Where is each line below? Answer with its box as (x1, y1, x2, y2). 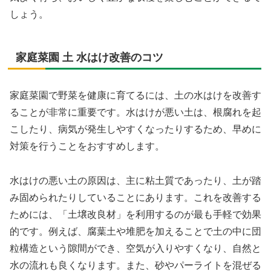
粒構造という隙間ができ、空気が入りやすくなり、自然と (10, 243, 261, 253)
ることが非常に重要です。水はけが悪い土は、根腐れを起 (10, 106, 261, 117)
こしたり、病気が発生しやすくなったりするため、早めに (10, 123, 261, 134)
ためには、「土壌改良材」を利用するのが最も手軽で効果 (10, 209, 261, 220)
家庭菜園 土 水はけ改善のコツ (16, 51, 163, 64)
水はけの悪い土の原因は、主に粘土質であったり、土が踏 (10, 175, 261, 186)
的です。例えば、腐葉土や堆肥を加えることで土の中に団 (10, 226, 261, 237)
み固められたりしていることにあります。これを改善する (10, 192, 261, 203)
